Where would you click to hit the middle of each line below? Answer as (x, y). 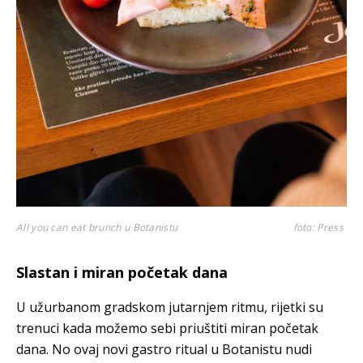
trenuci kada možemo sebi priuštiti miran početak (167, 328)
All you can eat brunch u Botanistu (97, 227)
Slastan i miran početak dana (122, 272)
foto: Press (318, 227)
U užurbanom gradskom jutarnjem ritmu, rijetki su (170, 307)
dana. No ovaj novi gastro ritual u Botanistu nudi (164, 349)
